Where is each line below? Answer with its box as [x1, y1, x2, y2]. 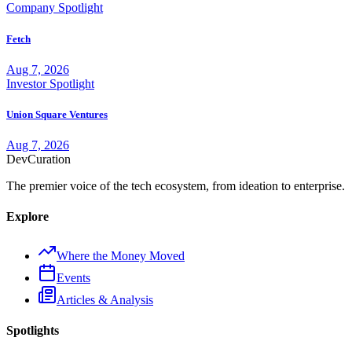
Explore [6, 210, 49, 224]
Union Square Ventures [6, 108, 108, 120]
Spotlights [6, 323, 59, 337]
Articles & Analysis [57, 292, 153, 306]
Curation [27, 152, 71, 167]
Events [57, 270, 90, 284]
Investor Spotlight [6, 76, 94, 90]
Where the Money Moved [57, 248, 185, 262]
